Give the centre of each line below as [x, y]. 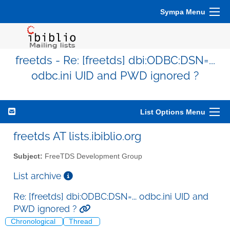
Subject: [28, 156]
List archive [39, 176]
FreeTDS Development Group [92, 156]
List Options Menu [173, 112]
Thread [82, 222]
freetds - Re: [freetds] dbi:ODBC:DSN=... [115, 60]
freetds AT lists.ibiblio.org [77, 136]
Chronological [34, 222]
